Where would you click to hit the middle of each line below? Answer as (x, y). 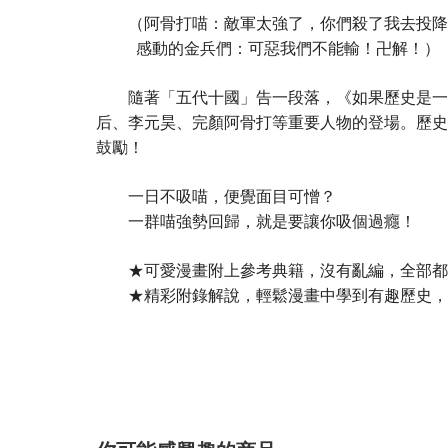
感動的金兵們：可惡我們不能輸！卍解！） (268, 48)
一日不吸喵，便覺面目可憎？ (216, 196)
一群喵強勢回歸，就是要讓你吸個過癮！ (256, 221)
